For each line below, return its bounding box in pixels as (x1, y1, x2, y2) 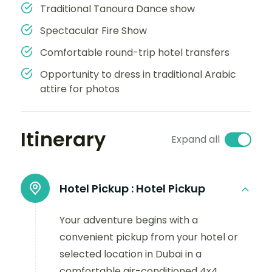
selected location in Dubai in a (59, 247, 202, 261)
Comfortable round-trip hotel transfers (40, 46, 229, 59)
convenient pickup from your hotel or (59, 230, 238, 244)
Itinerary (21, 126, 106, 153)
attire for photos (40, 82, 120, 96)
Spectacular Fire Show (40, 24, 147, 38)
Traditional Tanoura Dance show (40, 2, 195, 16)
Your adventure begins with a (59, 213, 198, 227)
